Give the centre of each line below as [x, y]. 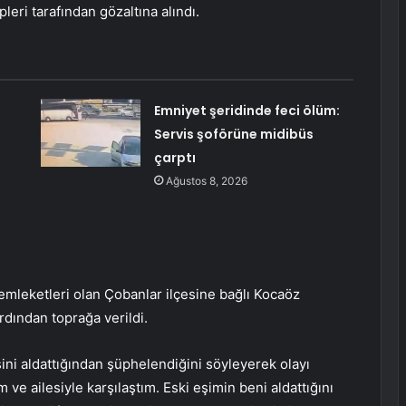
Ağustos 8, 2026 [206, 181]
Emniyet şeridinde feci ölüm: [246, 111]
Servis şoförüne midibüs [233, 135]
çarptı [174, 158]
